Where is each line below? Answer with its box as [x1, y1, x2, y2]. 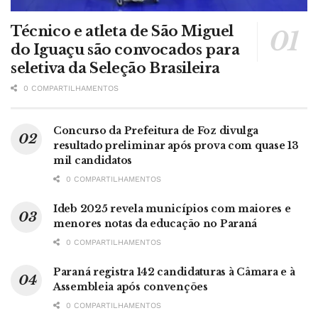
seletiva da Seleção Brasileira [11, 60, 221, 77]
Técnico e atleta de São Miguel [11, 23, 234, 40]
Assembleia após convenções [53, 280, 208, 294]
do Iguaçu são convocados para [11, 41, 240, 59]
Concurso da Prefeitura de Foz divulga [53, 124, 258, 138]
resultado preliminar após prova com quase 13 [53, 139, 299, 153]
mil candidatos [53, 154, 133, 168]
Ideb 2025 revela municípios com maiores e [53, 202, 291, 216]
